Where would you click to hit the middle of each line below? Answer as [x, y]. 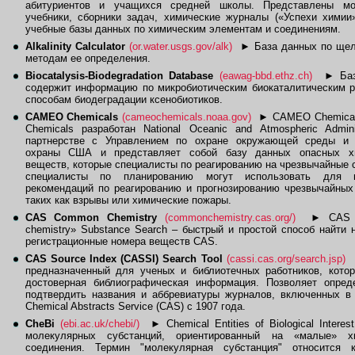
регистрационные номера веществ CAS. [121, 241]
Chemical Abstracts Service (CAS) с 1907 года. [135, 306]
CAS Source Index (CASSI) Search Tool [124, 259]
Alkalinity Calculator [75, 46]
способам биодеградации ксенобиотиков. [124, 99]
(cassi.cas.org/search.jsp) [286, 259]
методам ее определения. [88, 58]
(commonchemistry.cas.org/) [230, 218]
